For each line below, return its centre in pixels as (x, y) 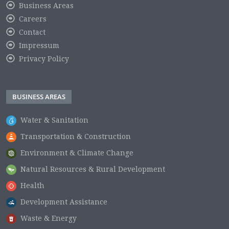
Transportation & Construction (76, 136)
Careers (32, 19)
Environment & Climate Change (77, 153)
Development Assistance (64, 202)
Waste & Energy (49, 218)
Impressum (39, 45)
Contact (32, 32)
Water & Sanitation (54, 120)
